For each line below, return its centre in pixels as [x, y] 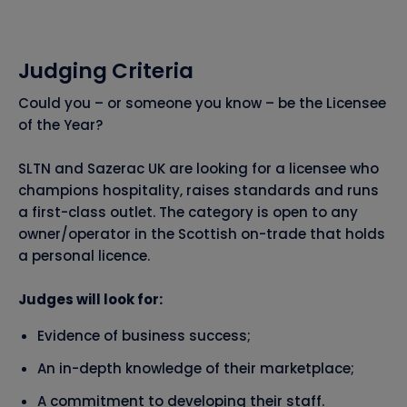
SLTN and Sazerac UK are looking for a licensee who [199, 169]
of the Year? [60, 125]
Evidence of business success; [144, 336]
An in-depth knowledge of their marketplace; [196, 369]
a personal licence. [84, 256]
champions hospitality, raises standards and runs [199, 191]
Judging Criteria [106, 71]
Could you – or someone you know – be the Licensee [202, 104]
